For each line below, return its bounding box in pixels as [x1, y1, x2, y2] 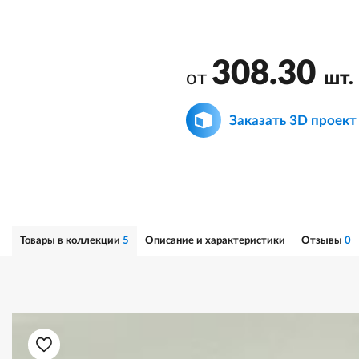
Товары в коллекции [20, 236, 123, 246]
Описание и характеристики [145, 236, 285, 246]
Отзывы [301, 236, 345, 246]
